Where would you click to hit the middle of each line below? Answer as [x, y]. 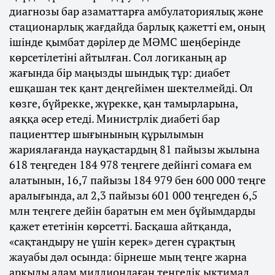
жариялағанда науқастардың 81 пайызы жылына [134, 149]
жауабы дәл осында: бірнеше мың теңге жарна [128, 257]
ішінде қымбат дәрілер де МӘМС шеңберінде [125, 42]
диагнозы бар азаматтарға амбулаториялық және [136, 11]
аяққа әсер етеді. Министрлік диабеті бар [114, 119]
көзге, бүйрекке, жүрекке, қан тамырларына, [123, 103]
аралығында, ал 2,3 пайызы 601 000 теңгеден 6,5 [134, 196]
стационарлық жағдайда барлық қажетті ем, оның [137, 27]
